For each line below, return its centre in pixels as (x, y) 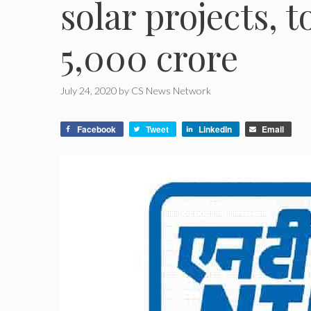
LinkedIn (215, 129)
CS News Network (171, 91)
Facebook (96, 129)
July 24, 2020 (89, 91)
